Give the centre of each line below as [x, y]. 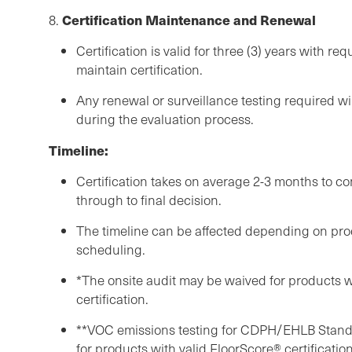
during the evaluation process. [165, 119]
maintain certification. [139, 70]
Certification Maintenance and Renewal [187, 20]
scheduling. [111, 250]
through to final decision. [149, 200]
